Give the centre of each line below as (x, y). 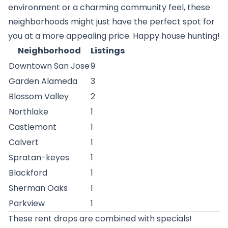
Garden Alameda (43, 81)
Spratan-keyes (39, 158)
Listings (108, 51)
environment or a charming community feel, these (109, 7)
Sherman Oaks (38, 188)
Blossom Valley (39, 96)
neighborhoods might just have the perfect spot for (111, 22)
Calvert (24, 142)
